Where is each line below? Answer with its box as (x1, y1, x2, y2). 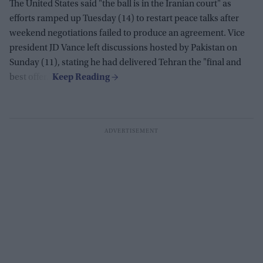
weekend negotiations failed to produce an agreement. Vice (9, 28, 245, 38)
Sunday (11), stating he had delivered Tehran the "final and (9, 58, 241, 68)
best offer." (9, 72, 52, 82)
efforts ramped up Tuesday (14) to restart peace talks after (9, 14, 239, 23)
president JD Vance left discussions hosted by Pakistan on (9, 43, 237, 53)
